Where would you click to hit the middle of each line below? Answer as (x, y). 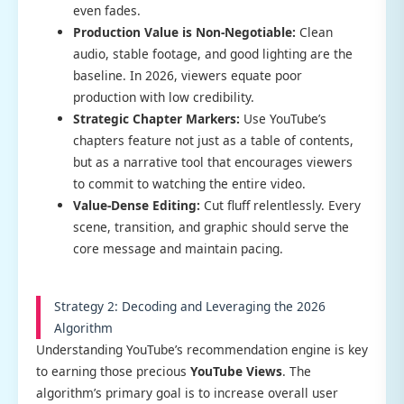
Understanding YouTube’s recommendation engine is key (202, 350)
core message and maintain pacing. (179, 249)
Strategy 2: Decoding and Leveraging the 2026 (190, 307)
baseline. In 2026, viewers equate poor (188, 76)
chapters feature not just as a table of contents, (214, 141)
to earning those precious (113, 372)
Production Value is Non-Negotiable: (185, 32)
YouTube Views (236, 372)
